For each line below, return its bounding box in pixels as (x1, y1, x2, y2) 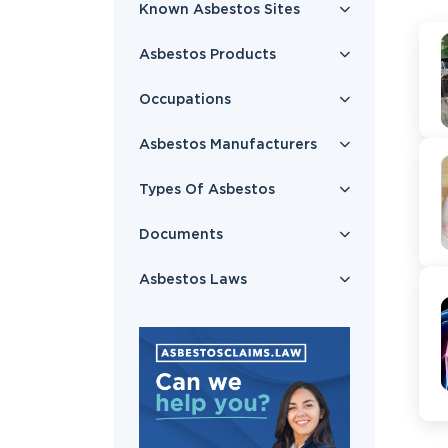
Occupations (139, 93, 231, 107)
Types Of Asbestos (139, 183, 275, 197)
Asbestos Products (139, 48, 276, 62)
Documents (139, 228, 223, 242)
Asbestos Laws (139, 273, 247, 287)
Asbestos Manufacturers (139, 138, 317, 152)
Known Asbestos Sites (139, 3, 300, 17)
